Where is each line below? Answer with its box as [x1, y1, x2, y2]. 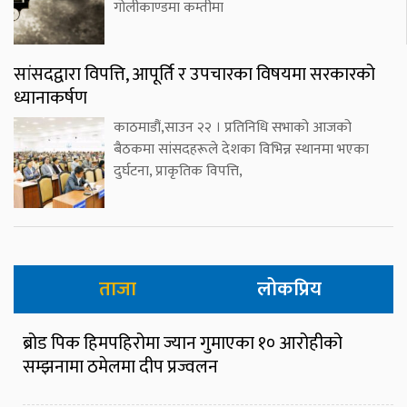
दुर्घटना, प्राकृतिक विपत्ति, [114, 159, 243, 184]
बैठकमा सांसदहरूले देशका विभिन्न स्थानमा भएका [114, 137, 369, 163]
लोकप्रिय [257, 273, 322, 307]
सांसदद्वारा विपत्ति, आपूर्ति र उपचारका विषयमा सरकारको [14, 59, 375, 91]
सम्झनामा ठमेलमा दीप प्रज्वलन [23, 352, 218, 383]
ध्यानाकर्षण [14, 83, 87, 114]
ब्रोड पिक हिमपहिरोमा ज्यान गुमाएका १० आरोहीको [23, 328, 342, 360]
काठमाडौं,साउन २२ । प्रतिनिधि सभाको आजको [114, 115, 352, 141]
